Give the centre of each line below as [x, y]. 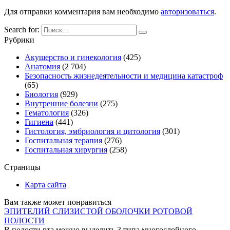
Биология [41, 94]
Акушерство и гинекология [73, 57]
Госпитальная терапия [63, 140]
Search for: [22, 29]
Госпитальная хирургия [66, 149]
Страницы [22, 167]
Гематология [47, 112]
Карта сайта [45, 184]
